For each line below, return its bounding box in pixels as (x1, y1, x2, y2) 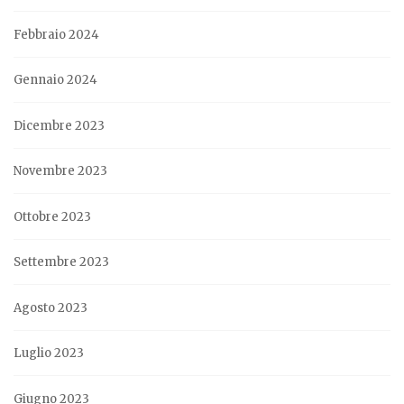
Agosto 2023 (14, 299, 87, 316)
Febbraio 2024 (14, 26, 99, 42)
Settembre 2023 (14, 254, 109, 271)
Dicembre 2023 (14, 117, 105, 133)
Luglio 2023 (14, 345, 84, 362)
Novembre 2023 (14, 163, 107, 179)
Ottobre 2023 (14, 208, 91, 225)
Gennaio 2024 (14, 72, 97, 88)
